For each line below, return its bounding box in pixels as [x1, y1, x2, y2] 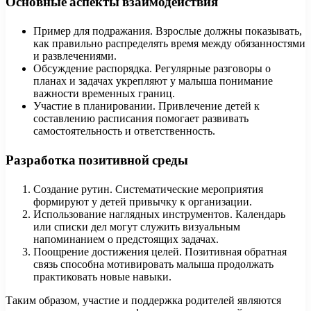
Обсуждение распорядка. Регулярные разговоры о [33, 62, 271, 74]
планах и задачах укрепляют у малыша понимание [33, 74, 273, 87]
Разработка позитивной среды [6, 151, 188, 170]
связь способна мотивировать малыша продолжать [33, 258, 274, 271]
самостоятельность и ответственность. [33, 124, 215, 137]
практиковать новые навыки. [33, 271, 171, 283]
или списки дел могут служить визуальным [33, 221, 240, 233]
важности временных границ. [33, 87, 175, 99]
